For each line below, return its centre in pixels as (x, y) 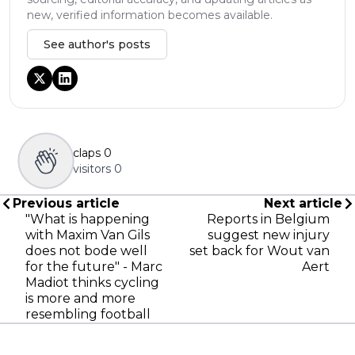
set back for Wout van (260, 250)
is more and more (80, 298)
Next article (303, 203)
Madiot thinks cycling (92, 282)
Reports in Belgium (268, 219)
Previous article (66, 203)
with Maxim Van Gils (88, 235)
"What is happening (88, 219)
